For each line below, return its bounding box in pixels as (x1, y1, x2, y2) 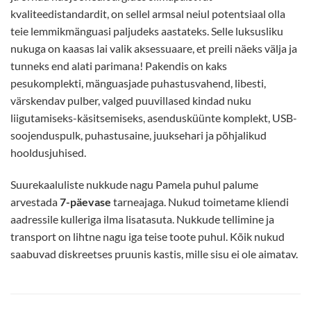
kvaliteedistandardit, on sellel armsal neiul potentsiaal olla (10, 7, 285, 21)
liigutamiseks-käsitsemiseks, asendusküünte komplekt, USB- (10, 111, 297, 125)
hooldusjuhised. (10, 146, 86, 160)
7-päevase (60, 194, 111, 208)
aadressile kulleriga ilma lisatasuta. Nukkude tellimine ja (10, 212, 274, 226)
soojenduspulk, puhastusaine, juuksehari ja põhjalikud (10, 128, 267, 142)
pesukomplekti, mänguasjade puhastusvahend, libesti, (10, 76, 266, 90)
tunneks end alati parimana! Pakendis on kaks (10, 59, 227, 73)
